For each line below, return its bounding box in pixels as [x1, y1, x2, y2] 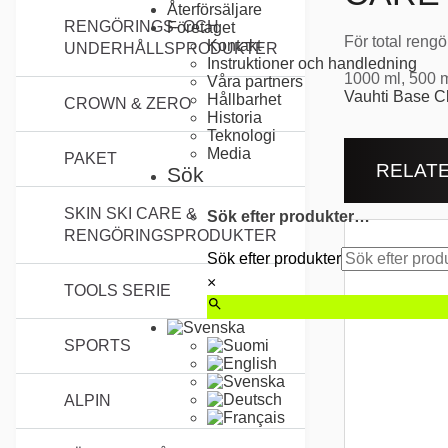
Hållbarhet [207, 90, 281, 108]
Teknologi [207, 126, 276, 144]
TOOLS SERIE [64, 282, 171, 300]
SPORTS [64, 337, 131, 355]
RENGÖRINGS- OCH [64, 18, 219, 36]
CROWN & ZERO [64, 95, 191, 113]
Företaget [167, 18, 235, 36]
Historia [207, 108, 262, 126]
